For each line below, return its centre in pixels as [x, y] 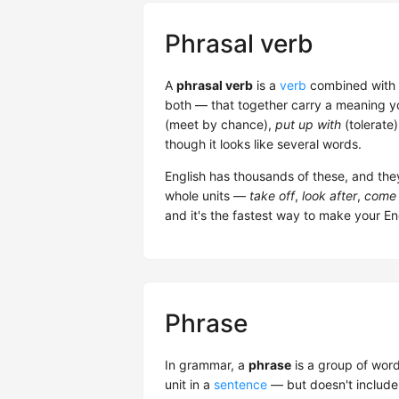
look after [330, 196]
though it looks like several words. [263, 144]
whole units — [207, 196]
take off [272, 196]
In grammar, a [207, 365]
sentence [240, 385]
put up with [308, 125]
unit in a [189, 385]
